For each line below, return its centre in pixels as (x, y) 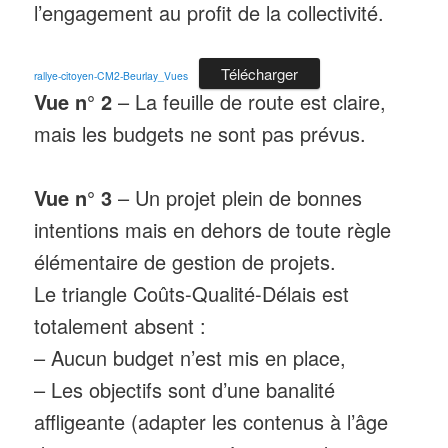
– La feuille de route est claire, (249, 101)
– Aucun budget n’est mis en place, (190, 358)
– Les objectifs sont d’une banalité (185, 390)
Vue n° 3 (73, 198)
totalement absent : (120, 326)
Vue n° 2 (73, 101)
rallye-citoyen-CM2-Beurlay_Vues (111, 75)
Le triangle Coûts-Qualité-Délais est (192, 294)
